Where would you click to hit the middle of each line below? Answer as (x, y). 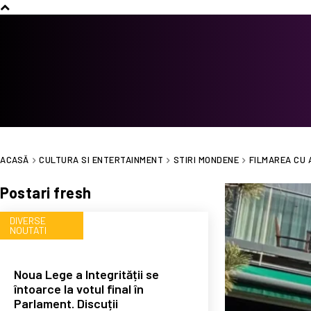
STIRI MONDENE (206, 160)
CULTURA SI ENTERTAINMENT (101, 160)
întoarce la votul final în (79, 288)
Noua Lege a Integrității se (86, 274)
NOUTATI (28, 230)
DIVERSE (28, 220)
